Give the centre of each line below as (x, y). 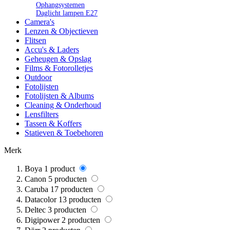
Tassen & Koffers (53, 124)
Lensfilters (42, 114)
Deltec (35, 210)
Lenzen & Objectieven (61, 31)
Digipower (42, 220)
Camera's (40, 22)
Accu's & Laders (52, 50)
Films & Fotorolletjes (59, 68)
